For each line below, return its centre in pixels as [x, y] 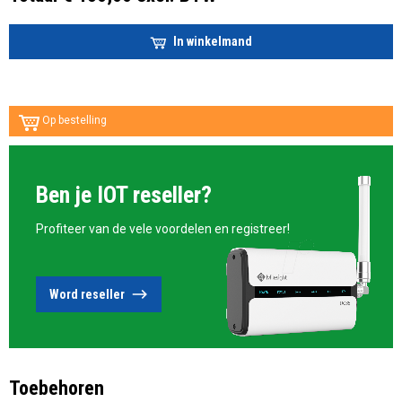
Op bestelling [73, 121]
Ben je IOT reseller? [124, 195]
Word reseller [87, 294]
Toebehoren [57, 389]
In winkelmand [212, 41]
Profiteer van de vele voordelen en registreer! [163, 229]
